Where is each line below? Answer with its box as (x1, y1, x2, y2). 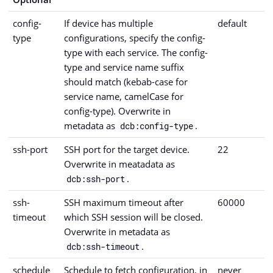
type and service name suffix (64, 60, 184, 73)
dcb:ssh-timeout (66, 240, 140, 252)
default (218, 16, 247, 29)
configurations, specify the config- (64, 31, 205, 44)
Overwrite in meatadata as (64, 157, 175, 170)
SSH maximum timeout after (64, 196, 183, 208)
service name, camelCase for (64, 90, 183, 102)
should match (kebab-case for (64, 75, 188, 88)
